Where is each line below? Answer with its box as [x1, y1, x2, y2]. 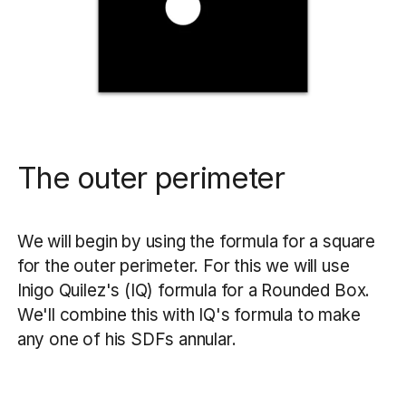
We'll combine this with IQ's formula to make [16, 304, 361, 326]
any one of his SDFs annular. [16, 329, 241, 351]
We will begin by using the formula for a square [16, 231, 375, 253]
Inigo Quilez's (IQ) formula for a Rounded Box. [16, 280, 371, 302]
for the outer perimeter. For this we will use [16, 256, 350, 277]
